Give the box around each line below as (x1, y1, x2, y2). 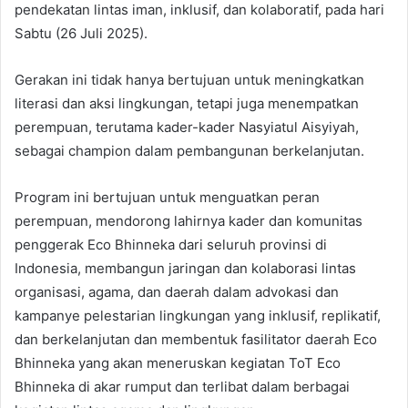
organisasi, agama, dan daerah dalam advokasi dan (15, 283, 339, 301)
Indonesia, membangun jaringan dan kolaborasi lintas (15, 260, 356, 278)
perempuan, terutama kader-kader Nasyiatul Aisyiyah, (15, 118, 359, 137)
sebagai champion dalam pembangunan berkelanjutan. (15, 142, 364, 160)
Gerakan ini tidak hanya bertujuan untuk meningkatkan (15, 71, 364, 89)
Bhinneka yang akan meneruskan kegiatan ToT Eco (15, 354, 341, 372)
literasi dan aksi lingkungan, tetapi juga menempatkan (15, 95, 359, 113)
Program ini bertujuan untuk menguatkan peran (15, 189, 320, 207)
